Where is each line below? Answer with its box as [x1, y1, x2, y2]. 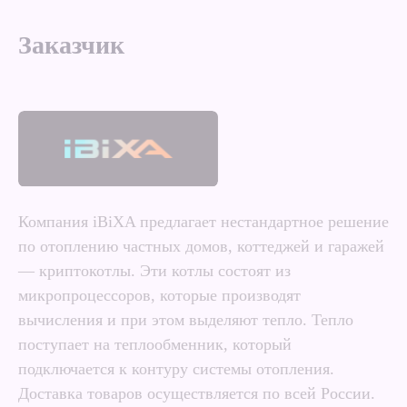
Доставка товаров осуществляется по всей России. [18, 384, 375, 403]
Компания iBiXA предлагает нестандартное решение [18, 213, 389, 232]
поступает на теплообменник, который [18, 335, 292, 354]
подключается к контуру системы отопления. [18, 360, 334, 379]
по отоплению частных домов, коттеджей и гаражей [18, 237, 384, 256]
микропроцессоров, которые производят [18, 286, 301, 305]
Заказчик [18, 31, 124, 59]
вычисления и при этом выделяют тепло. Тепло [18, 311, 353, 330]
